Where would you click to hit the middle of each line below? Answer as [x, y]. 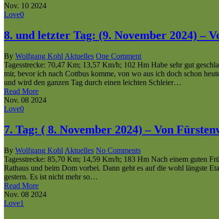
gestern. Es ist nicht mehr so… [51, 176]
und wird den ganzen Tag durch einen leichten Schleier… [93, 82]
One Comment [119, 56]
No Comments [118, 150]
